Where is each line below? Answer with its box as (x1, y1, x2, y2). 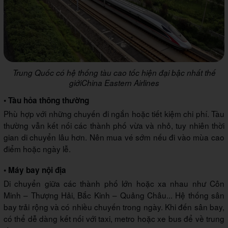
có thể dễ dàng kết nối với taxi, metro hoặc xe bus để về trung (4, 212, 224, 224)
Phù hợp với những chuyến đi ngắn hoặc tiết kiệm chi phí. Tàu (4, 107, 224, 119)
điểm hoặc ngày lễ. (4, 142, 71, 154)
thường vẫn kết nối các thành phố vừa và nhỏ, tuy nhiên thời (4, 119, 224, 131)
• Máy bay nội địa (4, 164, 66, 176)
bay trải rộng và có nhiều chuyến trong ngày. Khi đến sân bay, (4, 201, 224, 212)
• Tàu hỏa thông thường (4, 94, 89, 106)
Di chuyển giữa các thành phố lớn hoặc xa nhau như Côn (4, 177, 224, 189)
